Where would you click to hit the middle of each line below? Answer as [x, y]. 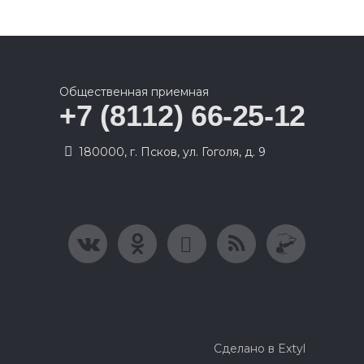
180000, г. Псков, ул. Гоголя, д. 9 [173, 152]
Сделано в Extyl [260, 349]
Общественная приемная [134, 92]
